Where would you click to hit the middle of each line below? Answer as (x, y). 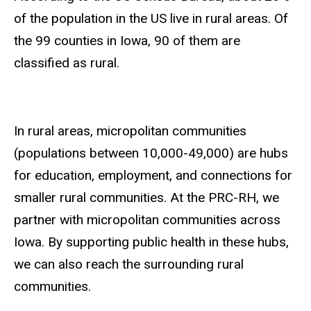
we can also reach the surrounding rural (129, 264)
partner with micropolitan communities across (147, 219)
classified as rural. (67, 63)
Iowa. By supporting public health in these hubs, (151, 242)
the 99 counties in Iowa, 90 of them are (127, 41)
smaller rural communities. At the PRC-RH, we (146, 197)
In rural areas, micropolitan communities (130, 131)
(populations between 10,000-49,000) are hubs (151, 153)
